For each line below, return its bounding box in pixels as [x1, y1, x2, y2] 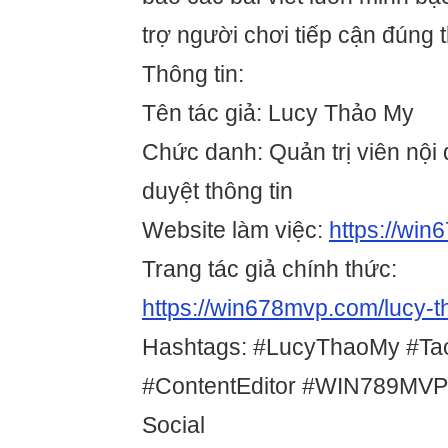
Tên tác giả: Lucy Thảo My [142, 100, 414, 127]
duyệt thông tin [142, 178, 293, 205]
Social [142, 412, 205, 439]
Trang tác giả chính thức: [142, 256, 397, 283]
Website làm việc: [142, 217, 329, 244]
